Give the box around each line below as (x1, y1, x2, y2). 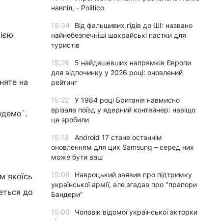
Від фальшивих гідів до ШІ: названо (75, 21, 192, 29)
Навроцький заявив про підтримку (75, 170, 192, 179)
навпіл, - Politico (51, 3, 104, 12)
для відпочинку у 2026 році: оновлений (51, 68, 183, 77)
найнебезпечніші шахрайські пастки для (51, 31, 186, 39)
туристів (51, 41, 80, 49)
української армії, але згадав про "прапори (51, 180, 197, 189)
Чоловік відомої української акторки (75, 208, 197, 216)
